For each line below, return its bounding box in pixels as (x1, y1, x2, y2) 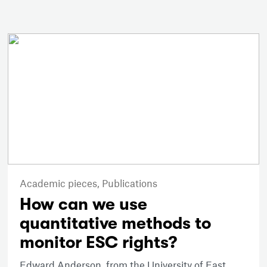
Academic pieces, (20, 177, 103, 190)
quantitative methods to (20, 214, 212, 234)
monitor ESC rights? (20, 233, 178, 253)
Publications (102, 177, 158, 190)
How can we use (20, 195, 148, 215)
